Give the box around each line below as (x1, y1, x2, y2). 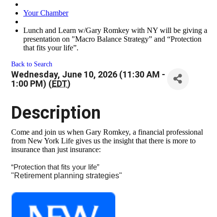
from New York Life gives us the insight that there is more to (11, 136, 196, 145)
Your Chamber (23, 8, 68, 17)
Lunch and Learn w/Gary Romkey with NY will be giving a (23, 26, 207, 34)
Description (11, 102, 101, 123)
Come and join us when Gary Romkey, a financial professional (11, 127, 203, 136)
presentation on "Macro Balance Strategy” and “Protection (23, 34, 201, 43)
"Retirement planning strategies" (11, 171, 122, 180)
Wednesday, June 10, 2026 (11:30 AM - (11, 69, 165, 80)
